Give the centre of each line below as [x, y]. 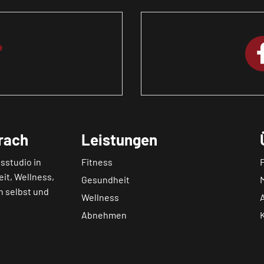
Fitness [97, 162]
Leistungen [120, 139]
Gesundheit [106, 179]
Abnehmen [104, 215]
